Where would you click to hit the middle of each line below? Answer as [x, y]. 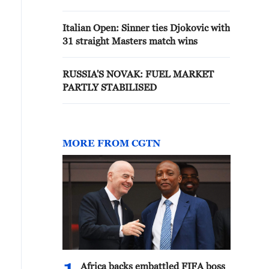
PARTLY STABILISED [110, 87]
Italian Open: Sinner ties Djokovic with [146, 28]
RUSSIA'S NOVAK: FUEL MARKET [138, 74]
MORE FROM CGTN [111, 143]
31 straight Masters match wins [130, 41]
